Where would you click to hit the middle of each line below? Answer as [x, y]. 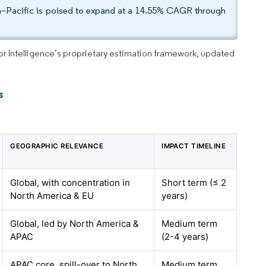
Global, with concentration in [70, 183]
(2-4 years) [185, 237]
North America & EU [52, 196]
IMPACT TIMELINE [194, 146]
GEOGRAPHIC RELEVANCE [57, 146]
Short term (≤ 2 [194, 183]
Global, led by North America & [75, 224]
